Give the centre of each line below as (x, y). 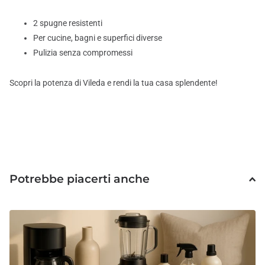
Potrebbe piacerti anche (80, 179)
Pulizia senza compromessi (83, 52)
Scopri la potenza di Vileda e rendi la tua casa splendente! (114, 83)
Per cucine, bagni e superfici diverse (98, 38)
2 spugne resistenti (68, 23)
